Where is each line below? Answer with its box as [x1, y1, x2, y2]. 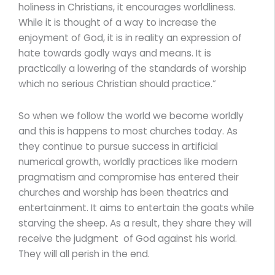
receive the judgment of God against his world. [18, 231, 237, 245]
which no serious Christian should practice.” [18, 77, 216, 90]
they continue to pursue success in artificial [18, 139, 218, 153]
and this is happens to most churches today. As [18, 124, 238, 137]
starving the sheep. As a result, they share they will [18, 216, 252, 230]
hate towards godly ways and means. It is [18, 46, 211, 60]
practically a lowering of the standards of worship [18, 61, 247, 75]
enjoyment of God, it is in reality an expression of [18, 31, 242, 44]
